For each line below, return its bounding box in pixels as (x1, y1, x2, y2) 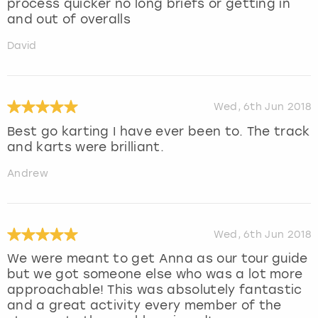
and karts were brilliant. (7, 139, 165, 154)
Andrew (7, 167, 48, 180)
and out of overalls (7, 11, 131, 26)
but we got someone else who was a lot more (7, 267, 303, 282)
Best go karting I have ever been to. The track (7, 124, 310, 138)
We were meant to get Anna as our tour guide (7, 251, 308, 266)
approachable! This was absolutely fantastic (7, 283, 302, 297)
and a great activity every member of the (7, 298, 282, 313)
